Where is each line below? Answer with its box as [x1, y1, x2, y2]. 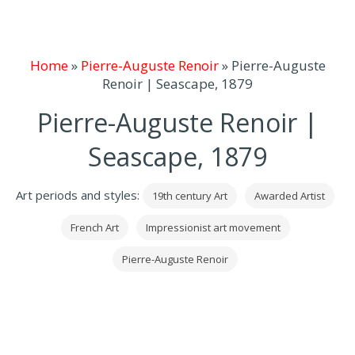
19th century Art [152, 189, 227, 203]
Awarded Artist [254, 189, 325, 203]
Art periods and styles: [16, 187, 143, 203]
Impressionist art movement [145, 220, 281, 235]
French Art [70, 220, 119, 235]
